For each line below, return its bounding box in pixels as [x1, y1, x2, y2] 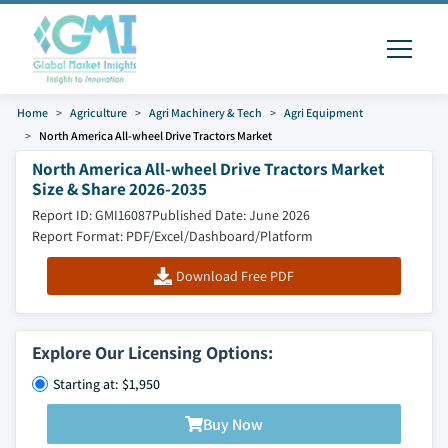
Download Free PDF [175, 267, 294, 285]
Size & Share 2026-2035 [32, 177, 207, 200]
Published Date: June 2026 [152, 206, 310, 224]
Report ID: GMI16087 [32, 206, 152, 224]
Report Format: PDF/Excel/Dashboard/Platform [32, 227, 313, 245]
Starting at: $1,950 [53, 375, 160, 393]
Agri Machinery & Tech [149, 105, 262, 120]
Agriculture [70, 105, 127, 120]
